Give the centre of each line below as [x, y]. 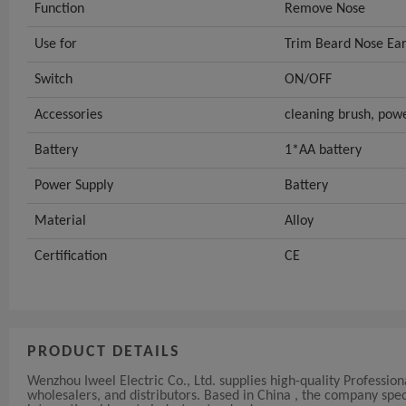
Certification [71, 256]
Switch [53, 79]
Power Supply [74, 185]
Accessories [68, 115]
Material [60, 221]
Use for [56, 44]
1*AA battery [323, 150]
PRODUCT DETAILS [104, 352]
